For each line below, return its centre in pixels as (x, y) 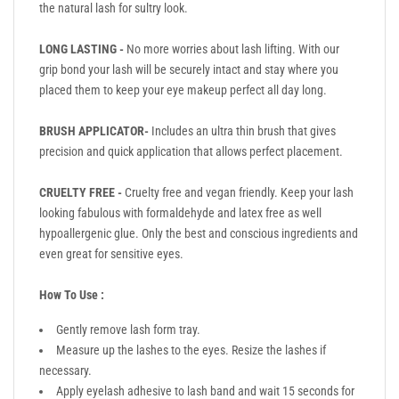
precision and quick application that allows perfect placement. (191, 151)
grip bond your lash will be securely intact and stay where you (189, 69)
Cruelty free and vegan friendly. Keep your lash (238, 192)
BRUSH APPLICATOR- (95, 130)
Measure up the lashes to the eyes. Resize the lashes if (191, 350)
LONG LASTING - (81, 49)
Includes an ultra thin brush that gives (244, 130)
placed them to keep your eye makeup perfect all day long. (183, 90)
